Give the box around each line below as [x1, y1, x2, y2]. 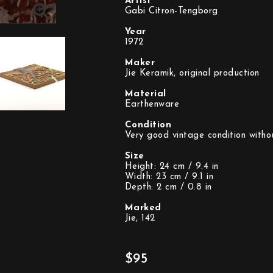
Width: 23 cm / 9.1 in [124, 172, 213, 182]
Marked [124, 204, 161, 213]
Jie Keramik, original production [124, 69, 260, 78]
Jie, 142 [124, 214, 155, 223]
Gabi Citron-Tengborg [124, 7, 218, 16]
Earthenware [124, 100, 179, 109]
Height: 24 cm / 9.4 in [124, 162, 219, 171]
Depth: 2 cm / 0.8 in [124, 183, 212, 192]
